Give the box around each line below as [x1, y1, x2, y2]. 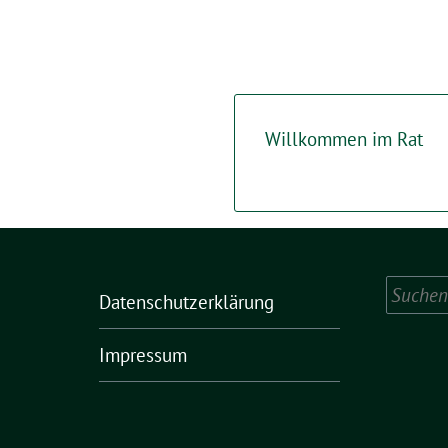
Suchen [384, 277, 444, 301]
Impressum [99, 343, 187, 367]
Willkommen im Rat [265, 127, 423, 151]
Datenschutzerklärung [99, 290, 274, 314]
